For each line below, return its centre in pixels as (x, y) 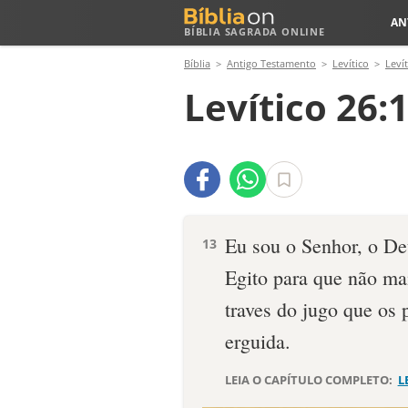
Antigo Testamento (271, 63)
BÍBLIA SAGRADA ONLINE (255, 31)
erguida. (258, 341)
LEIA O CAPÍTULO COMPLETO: (310, 380)
